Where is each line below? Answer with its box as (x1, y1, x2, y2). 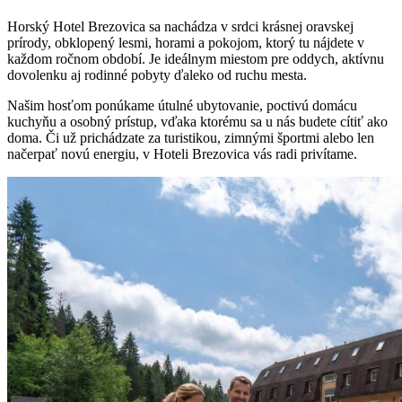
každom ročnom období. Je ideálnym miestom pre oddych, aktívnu (7, 51, 384, 67)
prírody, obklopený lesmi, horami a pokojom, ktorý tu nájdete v (7, 35, 364, 51)
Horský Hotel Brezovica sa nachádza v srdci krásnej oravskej (7, 19, 354, 35)
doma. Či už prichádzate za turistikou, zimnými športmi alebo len (7, 130, 374, 146)
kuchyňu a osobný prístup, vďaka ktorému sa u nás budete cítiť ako (7, 114, 388, 130)
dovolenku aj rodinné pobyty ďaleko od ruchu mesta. (7, 67, 307, 83)
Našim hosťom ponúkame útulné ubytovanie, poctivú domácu (7, 98, 357, 114)
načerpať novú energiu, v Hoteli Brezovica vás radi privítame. (7, 146, 357, 162)
